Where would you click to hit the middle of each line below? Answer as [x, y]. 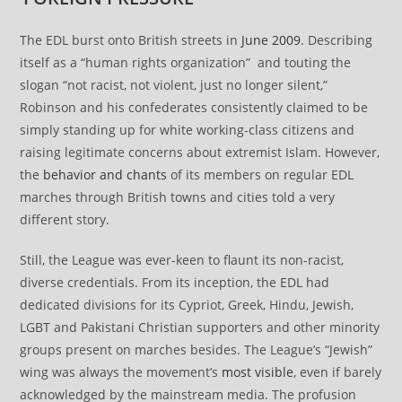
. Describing [337, 40]
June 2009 [271, 40]
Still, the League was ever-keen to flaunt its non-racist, [182, 260]
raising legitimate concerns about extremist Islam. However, [200, 153]
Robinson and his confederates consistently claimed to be [194, 108]
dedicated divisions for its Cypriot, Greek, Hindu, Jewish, [187, 305]
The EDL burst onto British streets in [131, 40]
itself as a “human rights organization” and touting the [186, 63]
